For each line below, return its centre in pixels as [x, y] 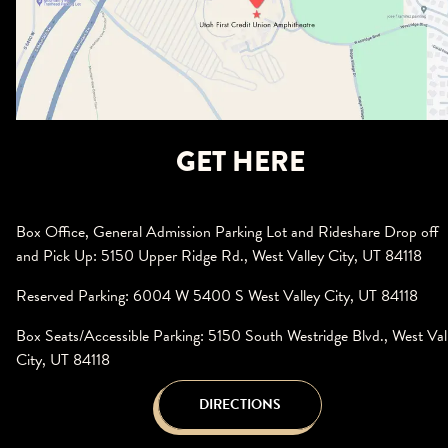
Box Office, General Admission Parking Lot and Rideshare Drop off [227, 232]
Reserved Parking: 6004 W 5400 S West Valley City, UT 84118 [217, 296]
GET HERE [240, 161]
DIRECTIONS [240, 404]
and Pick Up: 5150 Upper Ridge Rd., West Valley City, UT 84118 [219, 256]
